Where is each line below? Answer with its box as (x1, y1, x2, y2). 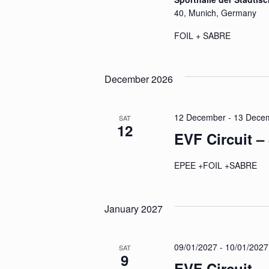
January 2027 (104, 202, 163, 216)
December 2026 (104, 72, 173, 86)
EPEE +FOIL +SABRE (174, 159, 262, 171)
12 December (174, 111, 226, 123)
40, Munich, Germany (174, 7, 256, 19)
